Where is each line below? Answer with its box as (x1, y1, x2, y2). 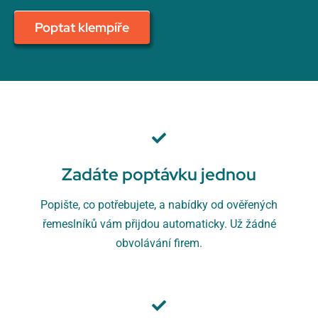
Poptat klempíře (34, 19, 129, 35)
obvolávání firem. (116, 236, 202, 250)
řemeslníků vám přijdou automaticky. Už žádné (42, 217, 276, 231)
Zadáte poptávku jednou (62, 163, 256, 185)
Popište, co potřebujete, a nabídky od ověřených (40, 198, 278, 212)
